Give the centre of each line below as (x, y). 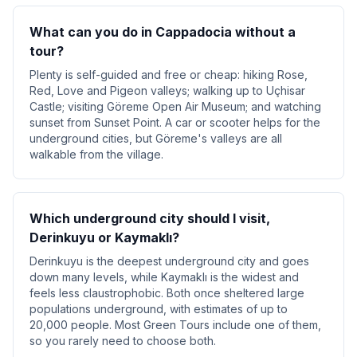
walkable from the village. (96, 154)
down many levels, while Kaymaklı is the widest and (164, 277)
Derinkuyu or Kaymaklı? (104, 237)
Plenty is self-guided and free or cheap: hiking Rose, (169, 75)
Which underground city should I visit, (150, 218)
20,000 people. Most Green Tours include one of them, (175, 325)
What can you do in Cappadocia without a (163, 32)
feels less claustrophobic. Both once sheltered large (167, 293)
